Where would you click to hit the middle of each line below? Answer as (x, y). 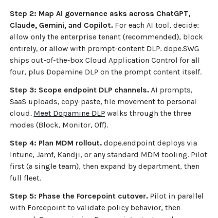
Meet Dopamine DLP (69, 113)
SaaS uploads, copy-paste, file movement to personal (103, 102)
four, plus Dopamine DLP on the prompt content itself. (106, 72)
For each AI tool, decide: (156, 25)
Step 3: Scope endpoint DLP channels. (79, 90)
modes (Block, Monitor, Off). (59, 125)
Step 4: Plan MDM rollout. (56, 143)
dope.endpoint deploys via (149, 143)
